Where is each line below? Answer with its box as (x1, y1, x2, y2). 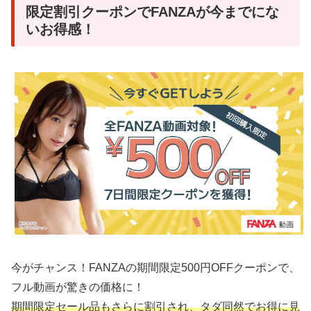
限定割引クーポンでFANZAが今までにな (26, 3, 279, 19)
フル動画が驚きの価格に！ (11, 280, 144, 293)
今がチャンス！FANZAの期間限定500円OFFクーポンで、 (11, 261, 300, 274)
